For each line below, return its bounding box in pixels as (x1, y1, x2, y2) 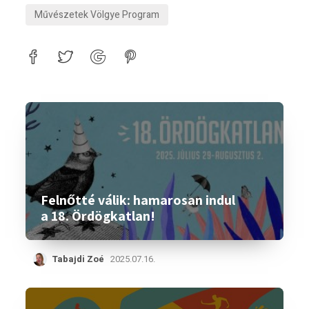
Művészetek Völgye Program (34, 8, 160, 22)
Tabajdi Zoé (52, 252, 105, 266)
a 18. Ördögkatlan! (41, 207, 156, 225)
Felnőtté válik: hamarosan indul (41, 191, 236, 209)
